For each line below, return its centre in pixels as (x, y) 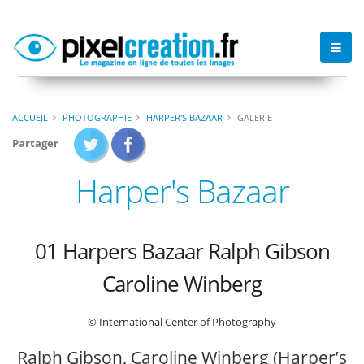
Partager (35, 143)
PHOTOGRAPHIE (97, 117)
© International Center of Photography (182, 322)
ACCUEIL (30, 117)
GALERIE (255, 117)
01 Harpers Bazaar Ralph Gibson (182, 251)
